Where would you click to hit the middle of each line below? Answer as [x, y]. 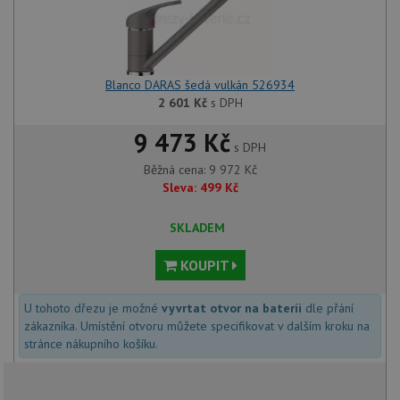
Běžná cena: [176, 170]
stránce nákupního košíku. [91, 344]
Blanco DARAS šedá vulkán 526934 [200, 85]
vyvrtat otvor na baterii [232, 308]
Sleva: [179, 188]
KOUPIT [204, 266]
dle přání [328, 308]
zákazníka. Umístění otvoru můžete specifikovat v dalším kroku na [197, 326]
